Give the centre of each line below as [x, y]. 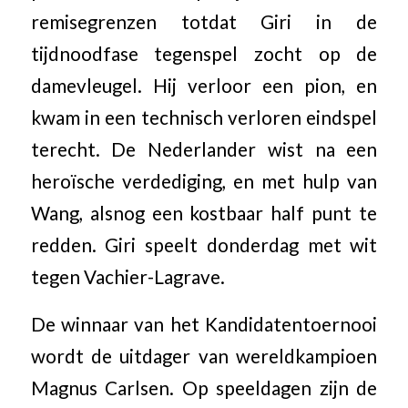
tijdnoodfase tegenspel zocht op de [204, 53]
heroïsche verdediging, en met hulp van [204, 181]
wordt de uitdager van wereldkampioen [204, 357]
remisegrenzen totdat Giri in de [204, 21]
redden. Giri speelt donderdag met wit [204, 245]
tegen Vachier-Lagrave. [127, 276]
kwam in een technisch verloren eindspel [204, 117]
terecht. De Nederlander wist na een [204, 149]
